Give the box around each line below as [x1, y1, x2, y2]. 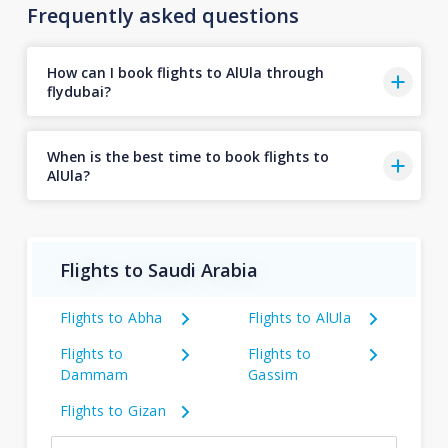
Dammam [59, 365, 129, 384]
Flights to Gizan [59, 401, 167, 420]
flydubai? [46, 81, 111, 101]
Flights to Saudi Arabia [59, 257, 258, 282]
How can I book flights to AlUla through [46, 62, 324, 82]
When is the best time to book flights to [46, 146, 329, 166]
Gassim [247, 365, 299, 384]
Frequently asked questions [26, 2, 299, 29]
